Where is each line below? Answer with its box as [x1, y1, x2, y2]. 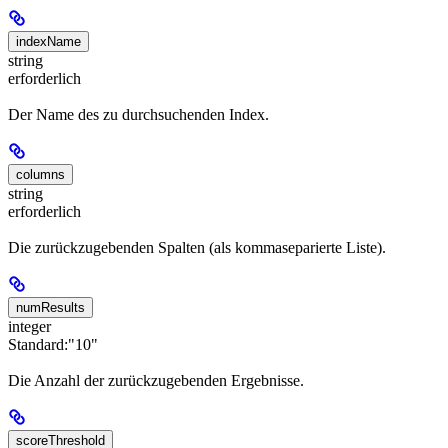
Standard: [8, 336, 68, 354]
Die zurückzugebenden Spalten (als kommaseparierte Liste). [8, 239, 386, 257]
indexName [16, 33, 81, 49]
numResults [16, 300, 85, 316]
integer [8, 318, 51, 336]
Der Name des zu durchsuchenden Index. [8, 105, 269, 123]
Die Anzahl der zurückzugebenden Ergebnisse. [8, 372, 304, 390]
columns [16, 166, 65, 182]
